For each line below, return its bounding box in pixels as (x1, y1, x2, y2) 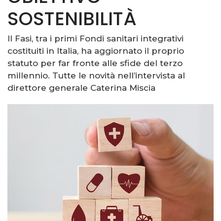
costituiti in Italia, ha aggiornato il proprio (7, 46, 184, 56)
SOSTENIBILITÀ (7, 6, 137, 32)
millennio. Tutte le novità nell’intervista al (7, 71, 185, 80)
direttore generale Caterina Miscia (7, 83, 155, 93)
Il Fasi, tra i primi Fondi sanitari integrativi (7, 34, 184, 43)
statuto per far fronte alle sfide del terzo (7, 58, 183, 68)
